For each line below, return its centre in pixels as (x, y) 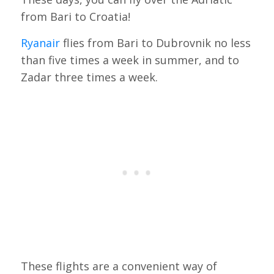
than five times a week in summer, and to (130, 60)
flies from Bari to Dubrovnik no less (155, 43)
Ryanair (40, 43)
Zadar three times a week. (89, 77)
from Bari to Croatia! (75, 17)
